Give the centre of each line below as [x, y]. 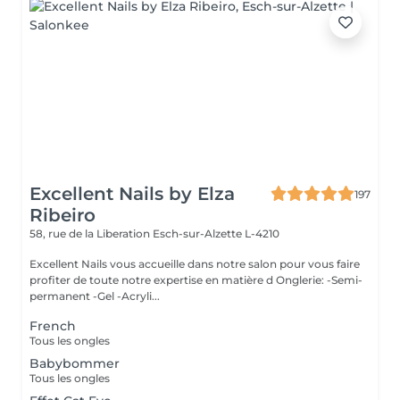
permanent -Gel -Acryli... [95, 296]
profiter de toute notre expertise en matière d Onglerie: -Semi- [178, 280]
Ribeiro [62, 215]
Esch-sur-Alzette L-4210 [216, 233]
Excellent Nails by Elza [132, 194]
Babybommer [75, 363]
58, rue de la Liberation [91, 233]
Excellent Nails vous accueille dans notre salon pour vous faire [195, 264]
